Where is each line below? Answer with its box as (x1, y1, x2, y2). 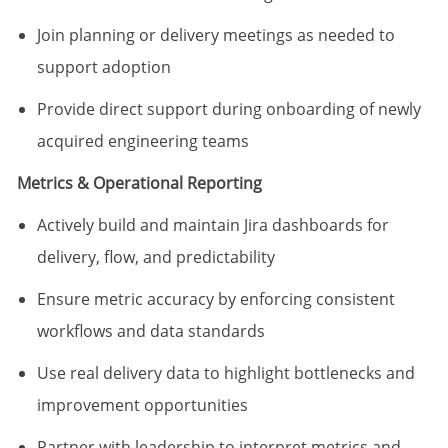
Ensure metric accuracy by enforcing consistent (36, 288, 395, 311)
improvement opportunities (36, 394, 248, 417)
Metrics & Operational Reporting (16, 172, 262, 195)
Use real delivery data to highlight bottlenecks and (36, 362, 415, 385)
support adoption (36, 56, 171, 79)
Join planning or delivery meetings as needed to (36, 24, 395, 47)
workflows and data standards (36, 320, 265, 343)
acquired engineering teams (36, 130, 249, 153)
